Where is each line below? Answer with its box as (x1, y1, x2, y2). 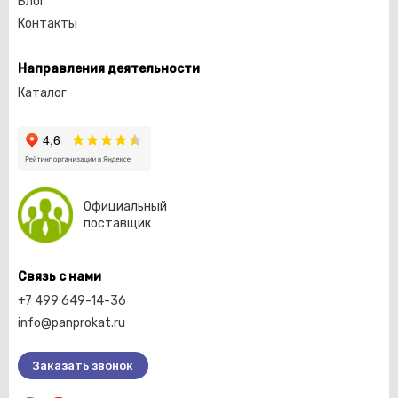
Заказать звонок (33, 359, 133, 372)
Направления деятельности (18, 61, 200, 76)
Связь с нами (18, 269, 101, 284)
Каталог (18, 85, 67, 100)
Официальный (84, 199, 167, 214)
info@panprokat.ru (18, 315, 125, 330)
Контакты (18, 16, 77, 31)
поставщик (84, 216, 151, 231)
